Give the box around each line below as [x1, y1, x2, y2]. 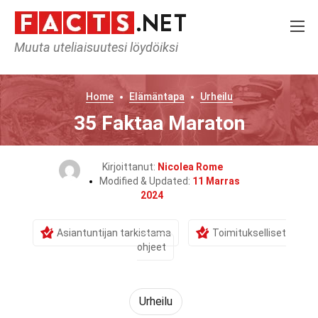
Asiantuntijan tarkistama [56, 227, 171, 238]
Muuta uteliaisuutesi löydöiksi [14, 40, 178, 55]
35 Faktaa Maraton [73, 111, 245, 135]
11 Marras [192, 175, 240, 187]
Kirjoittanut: [102, 161, 158, 172]
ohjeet [137, 241, 166, 253]
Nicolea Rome [158, 161, 223, 172]
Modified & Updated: [99, 175, 192, 187]
